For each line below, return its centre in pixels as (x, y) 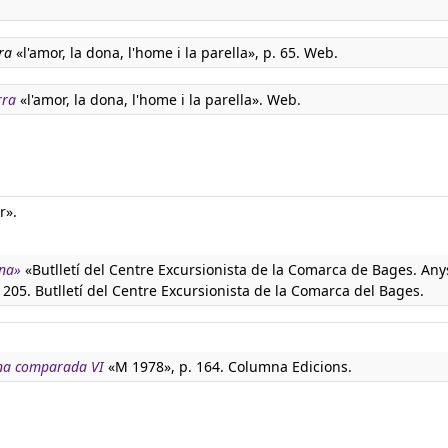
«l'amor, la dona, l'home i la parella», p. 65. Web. (175, 52)
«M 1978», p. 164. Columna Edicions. (228, 366)
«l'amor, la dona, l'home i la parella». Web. (158, 99)
